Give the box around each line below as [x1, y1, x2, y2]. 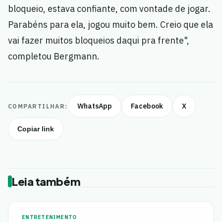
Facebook [130, 102, 163, 111]
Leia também [12, 174, 81, 188]
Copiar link [17, 125, 54, 133]
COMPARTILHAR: [8, 102, 68, 110]
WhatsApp [77, 102, 112, 111]
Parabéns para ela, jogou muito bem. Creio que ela [8, 19, 213, 30]
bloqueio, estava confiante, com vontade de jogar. [8, 3, 211, 14]
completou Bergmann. [8, 51, 100, 62]
